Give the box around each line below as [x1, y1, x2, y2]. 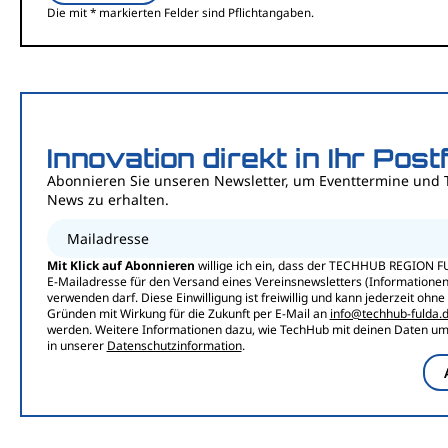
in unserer [46, 336, 107, 354]
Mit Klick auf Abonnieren [46, 256, 195, 274]
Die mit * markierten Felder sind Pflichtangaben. [46, 4, 314, 20]
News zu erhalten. [46, 189, 169, 209]
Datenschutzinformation [106, 336, 242, 354]
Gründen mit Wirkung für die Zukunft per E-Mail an [46, 304, 330, 322]
